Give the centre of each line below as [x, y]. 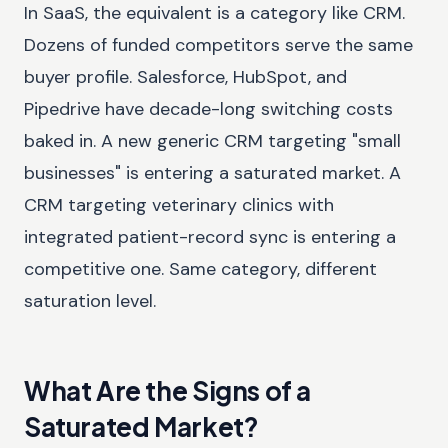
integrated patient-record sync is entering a [210, 236]
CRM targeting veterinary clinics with [179, 204]
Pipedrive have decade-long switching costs [208, 108]
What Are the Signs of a [168, 390]
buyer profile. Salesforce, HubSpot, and [185, 76]
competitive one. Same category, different [200, 268]
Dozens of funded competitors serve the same [218, 44]
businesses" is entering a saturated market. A [212, 172]
